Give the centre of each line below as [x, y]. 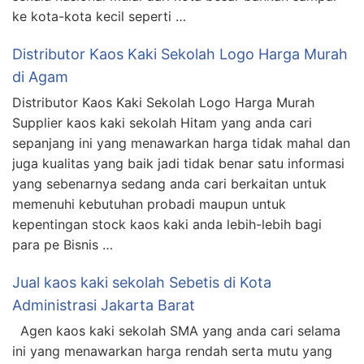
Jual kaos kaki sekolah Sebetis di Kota [142, 282]
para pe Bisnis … [63, 244]
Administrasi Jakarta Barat [104, 305]
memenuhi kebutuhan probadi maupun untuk [149, 204]
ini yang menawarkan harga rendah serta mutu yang [172, 351]
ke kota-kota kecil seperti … [99, 16]
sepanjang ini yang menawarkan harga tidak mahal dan [181, 143]
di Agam [40, 76]
